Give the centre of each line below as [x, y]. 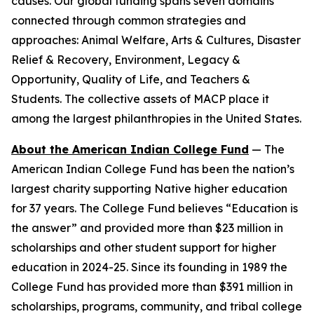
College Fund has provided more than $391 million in [152, 287]
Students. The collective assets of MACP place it [140, 99]
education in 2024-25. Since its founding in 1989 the [149, 267]
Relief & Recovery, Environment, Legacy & [126, 60]
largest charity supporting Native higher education [149, 189]
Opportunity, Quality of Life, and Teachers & [131, 79]
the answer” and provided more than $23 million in [147, 228]
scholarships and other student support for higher [144, 247]
